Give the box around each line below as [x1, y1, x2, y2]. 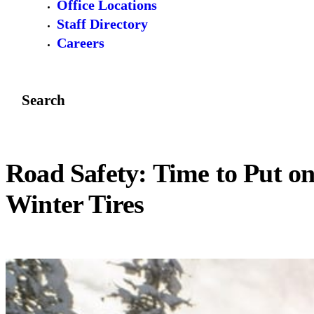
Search [21, 91, 65, 109]
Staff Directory [56, 16, 148, 32]
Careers [56, 35, 104, 51]
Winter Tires [6, 189, 144, 219]
